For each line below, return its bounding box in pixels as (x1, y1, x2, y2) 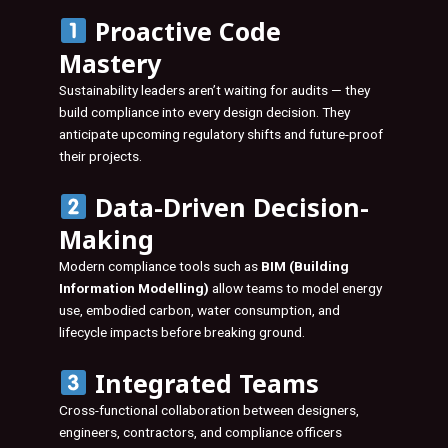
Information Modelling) (59, 279, 209, 296)
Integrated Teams (87, 365, 319, 400)
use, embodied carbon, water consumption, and (59, 301, 340, 318)
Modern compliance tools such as (59, 257, 261, 274)
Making (59, 221, 154, 256)
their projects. (59, 147, 142, 164)
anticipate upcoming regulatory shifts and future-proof (59, 125, 383, 142)
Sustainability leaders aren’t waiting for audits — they (59, 81, 370, 98)
